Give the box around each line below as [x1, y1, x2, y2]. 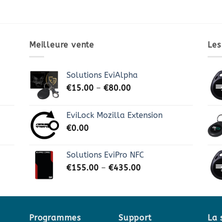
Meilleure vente [29, 40, 94, 50]
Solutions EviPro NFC [66, 150, 144, 160]
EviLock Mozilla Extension [66, 111, 163, 120]
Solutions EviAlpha [66, 70, 138, 80]
